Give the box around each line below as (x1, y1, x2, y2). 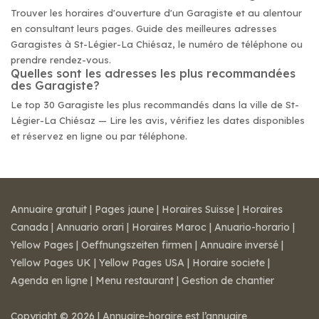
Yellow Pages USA (99, 256, 184, 269)
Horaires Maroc (132, 221, 206, 234)
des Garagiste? (11, 78, 100, 93)
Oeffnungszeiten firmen (81, 239, 192, 251)
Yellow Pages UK (11, 256, 91, 269)
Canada (11, 221, 48, 234)
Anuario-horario (214, 221, 290, 234)
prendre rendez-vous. (11, 54, 111, 66)
